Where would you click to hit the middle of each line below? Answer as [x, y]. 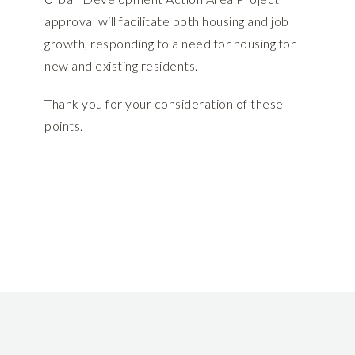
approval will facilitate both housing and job [167, 21]
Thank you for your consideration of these [164, 104]
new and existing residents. [121, 66]
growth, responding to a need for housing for [170, 44]
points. [64, 126]
